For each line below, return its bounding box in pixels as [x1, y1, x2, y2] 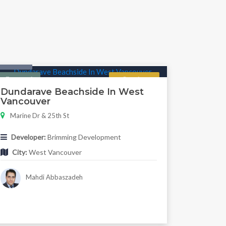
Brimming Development [45, 132, 121, 141]
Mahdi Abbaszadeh [24, 173, 83, 181]
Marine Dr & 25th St [10, 111, 69, 120]
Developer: [11, 132, 46, 141]
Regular [123, 76, 145, 84]
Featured [6, 76, 33, 84]
